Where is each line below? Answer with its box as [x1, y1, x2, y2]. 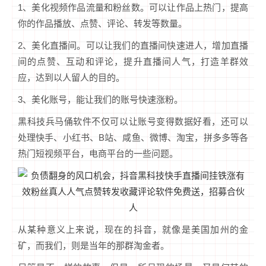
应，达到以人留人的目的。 [18, 72, 125, 83]
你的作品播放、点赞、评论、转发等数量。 [18, 18, 187, 29]
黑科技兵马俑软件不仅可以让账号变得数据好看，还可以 [18, 116, 248, 127]
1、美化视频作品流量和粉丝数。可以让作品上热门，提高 [18, 2, 248, 13]
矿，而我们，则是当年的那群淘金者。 [18, 240, 169, 251]
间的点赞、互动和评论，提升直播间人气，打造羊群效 [18, 56, 248, 67]
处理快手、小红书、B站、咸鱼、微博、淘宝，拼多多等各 [18, 132, 248, 143]
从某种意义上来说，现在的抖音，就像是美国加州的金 [18, 224, 248, 235]
